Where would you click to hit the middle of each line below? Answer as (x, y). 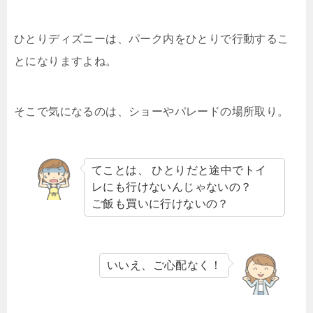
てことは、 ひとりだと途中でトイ (179, 170)
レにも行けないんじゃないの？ (172, 187)
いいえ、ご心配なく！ (164, 265)
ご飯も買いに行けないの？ (160, 203)
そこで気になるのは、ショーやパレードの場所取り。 (152, 111)
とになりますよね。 (66, 61)
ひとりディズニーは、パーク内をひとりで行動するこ (152, 38)
